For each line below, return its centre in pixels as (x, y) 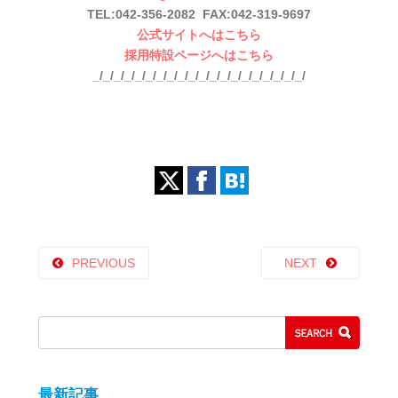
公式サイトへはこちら (199, 35)
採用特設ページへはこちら (199, 56)
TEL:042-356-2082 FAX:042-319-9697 (199, 15)
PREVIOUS (103, 263)
